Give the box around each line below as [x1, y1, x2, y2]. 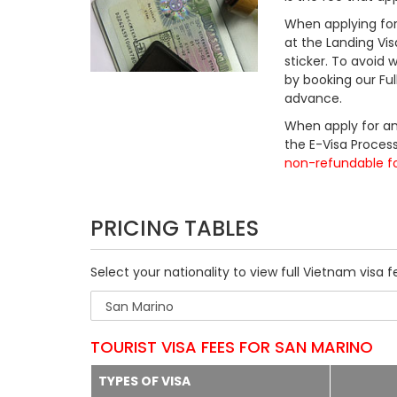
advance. [284, 90, 343, 107]
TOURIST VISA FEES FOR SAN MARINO [90, 336, 373, 358]
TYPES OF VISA [98, 372, 191, 390]
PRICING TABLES [90, 214, 259, 243]
